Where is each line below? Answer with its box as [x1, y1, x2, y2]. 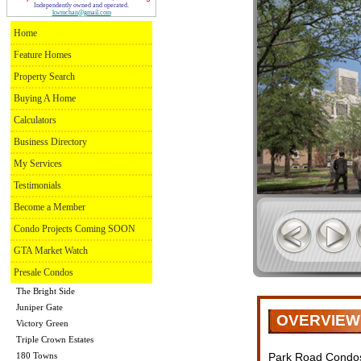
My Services [14, 158, 62, 170]
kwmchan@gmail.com [52, 9, 111, 17]
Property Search [14, 71, 75, 83]
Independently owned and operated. [34, 2, 129, 10]
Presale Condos [14, 267, 73, 279]
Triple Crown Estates [16, 334, 93, 345]
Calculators [14, 114, 56, 127]
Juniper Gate [16, 302, 63, 313]
